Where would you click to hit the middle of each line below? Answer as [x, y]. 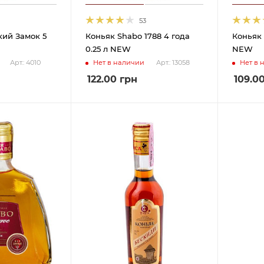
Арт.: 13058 [173, 63]
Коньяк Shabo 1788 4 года [138, 36]
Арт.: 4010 [25, 63]
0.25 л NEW [108, 49]
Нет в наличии [119, 62]
